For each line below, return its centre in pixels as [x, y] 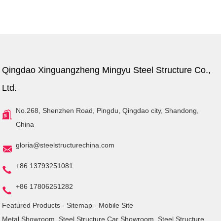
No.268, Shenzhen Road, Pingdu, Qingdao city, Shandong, [108, 111]
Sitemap [80, 205]
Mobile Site [116, 205]
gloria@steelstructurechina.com [65, 145]
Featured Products [31, 205]
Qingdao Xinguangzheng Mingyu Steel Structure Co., [107, 70]
